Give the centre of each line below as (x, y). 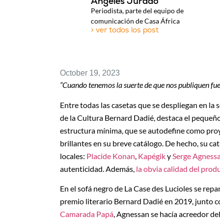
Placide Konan (111, 156)
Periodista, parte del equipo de (137, 11)
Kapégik (152, 156)
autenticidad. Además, (98, 168)
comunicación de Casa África (136, 21)
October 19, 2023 (90, 73)
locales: (73, 156)
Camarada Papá (87, 214)
